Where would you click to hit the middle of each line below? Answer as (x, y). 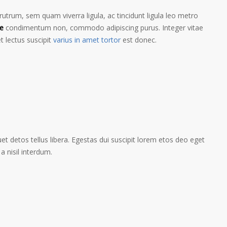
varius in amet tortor (87, 40)
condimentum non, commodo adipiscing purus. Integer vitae (103, 28)
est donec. (139, 40)
